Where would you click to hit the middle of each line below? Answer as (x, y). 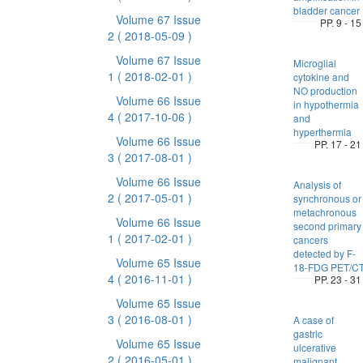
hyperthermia (322, 132)
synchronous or (327, 198)
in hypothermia (326, 104)
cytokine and (321, 77)
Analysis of (317, 184)
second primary (327, 226)
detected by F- (324, 253)
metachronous (325, 212)
